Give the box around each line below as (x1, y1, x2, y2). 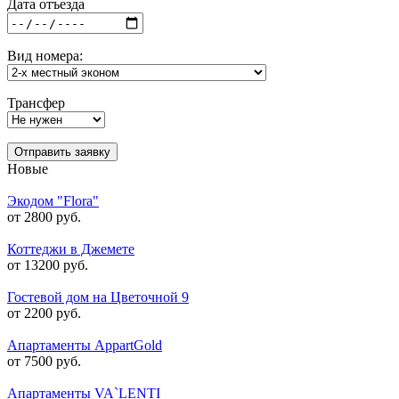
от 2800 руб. (7, 209, 81, 224)
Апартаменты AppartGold (7, 338, 162, 353)
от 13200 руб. (7, 257, 88, 273)
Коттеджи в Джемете (7, 241, 134, 256)
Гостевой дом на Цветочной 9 (7, 289, 189, 305)
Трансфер (7, 95, 65, 110)
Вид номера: (7, 48, 83, 63)
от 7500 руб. (7, 354, 81, 369)
